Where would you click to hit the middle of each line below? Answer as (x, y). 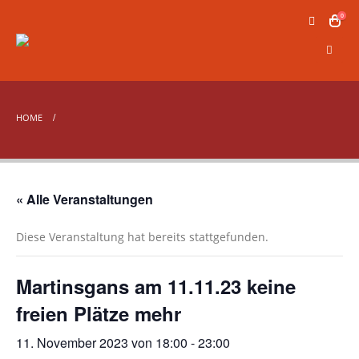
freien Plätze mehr (99, 313)
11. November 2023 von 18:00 (102, 343)
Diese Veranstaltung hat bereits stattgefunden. (142, 237)
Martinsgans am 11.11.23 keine (156, 286)
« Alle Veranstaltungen (85, 199)
